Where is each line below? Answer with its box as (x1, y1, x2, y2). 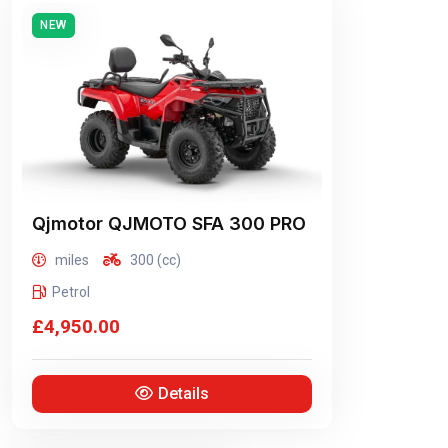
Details (158, 384, 210, 403)
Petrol (52, 284, 90, 300)
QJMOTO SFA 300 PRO (103, 213, 306, 234)
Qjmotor (32, 213, 103, 234)
